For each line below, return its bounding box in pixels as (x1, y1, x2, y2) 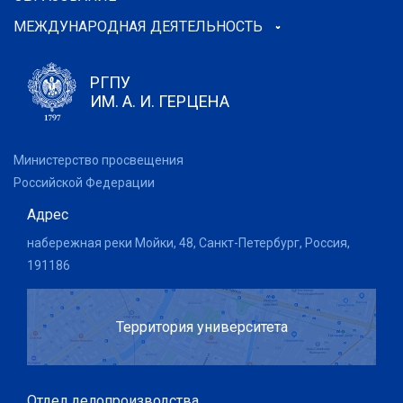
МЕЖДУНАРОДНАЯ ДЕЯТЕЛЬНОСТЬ (13, 18, 263, 35)
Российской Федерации (13, 175, 155, 190)
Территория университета (115, 318, 288, 336)
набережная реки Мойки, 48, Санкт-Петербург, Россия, (27, 236, 350, 250)
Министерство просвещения (13, 153, 184, 167)
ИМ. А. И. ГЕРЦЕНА (90, 91, 229, 111)
